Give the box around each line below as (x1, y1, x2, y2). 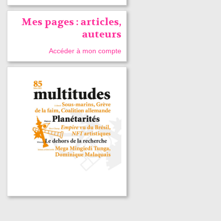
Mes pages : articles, (21, 15, 122, 28)
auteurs (82, 28, 122, 40)
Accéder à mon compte (49, 46, 122, 55)
